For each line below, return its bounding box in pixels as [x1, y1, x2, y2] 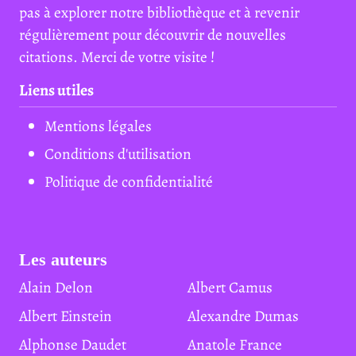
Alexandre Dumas [196, 305, 299, 327]
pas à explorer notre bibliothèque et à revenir [19, 2, 300, 23]
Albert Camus [196, 277, 273, 298]
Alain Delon [28, 277, 93, 298]
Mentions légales [44, 115, 152, 137]
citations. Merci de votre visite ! [19, 46, 215, 68]
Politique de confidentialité [44, 171, 213, 192]
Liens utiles [19, 79, 94, 101]
